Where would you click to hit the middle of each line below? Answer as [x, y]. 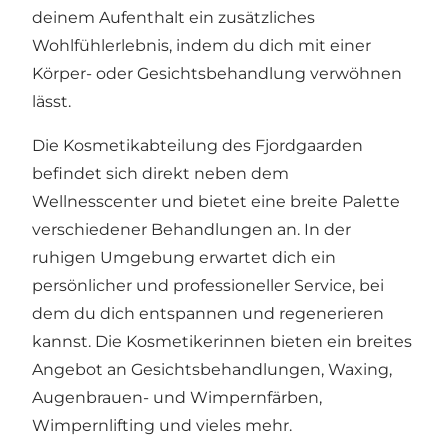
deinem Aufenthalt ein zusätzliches [173, 17]
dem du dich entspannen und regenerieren [208, 313]
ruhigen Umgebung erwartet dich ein [184, 257]
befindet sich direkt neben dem [160, 173]
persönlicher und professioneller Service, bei [208, 285]
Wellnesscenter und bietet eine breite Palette [216, 201]
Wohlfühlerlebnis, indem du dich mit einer [201, 45]
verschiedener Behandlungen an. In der [191, 229]
